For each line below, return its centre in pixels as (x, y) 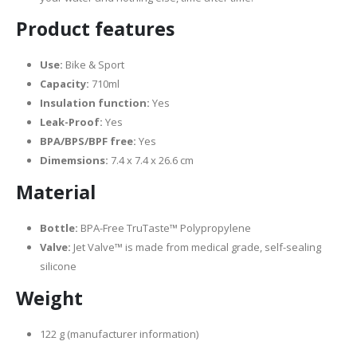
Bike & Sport (94, 65)
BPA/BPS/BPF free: (89, 141)
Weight (49, 298)
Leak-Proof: (72, 122)
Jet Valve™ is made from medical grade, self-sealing (197, 247)
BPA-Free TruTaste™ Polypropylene (164, 228)
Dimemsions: (75, 161)
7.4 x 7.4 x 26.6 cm (152, 161)
